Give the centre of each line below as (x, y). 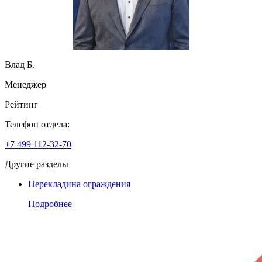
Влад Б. (20, 64)
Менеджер (25, 84)
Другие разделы (37, 164)
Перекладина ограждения (79, 184)
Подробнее (50, 204)
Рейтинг (21, 104)
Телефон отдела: (38, 124)
